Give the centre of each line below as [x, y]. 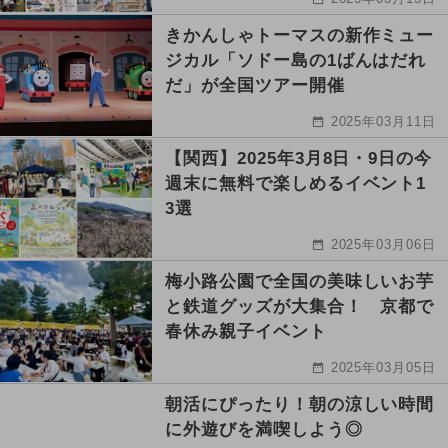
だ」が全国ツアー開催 [255, 85]
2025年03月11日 [383, 121]
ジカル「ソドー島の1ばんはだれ [296, 60]
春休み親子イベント [246, 331]
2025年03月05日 [383, 367]
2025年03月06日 [383, 244]
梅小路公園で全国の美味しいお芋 [300, 281]
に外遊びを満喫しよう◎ [264, 429]
